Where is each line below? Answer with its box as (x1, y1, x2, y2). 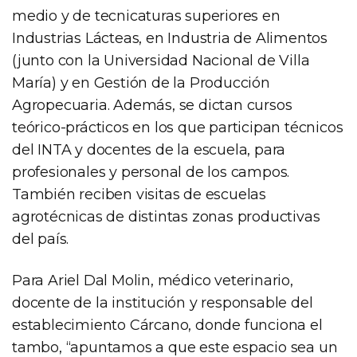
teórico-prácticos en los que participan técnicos (12, 118, 343, 136)
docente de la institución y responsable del (12, 293, 313, 312)
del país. (12, 229, 69, 248)
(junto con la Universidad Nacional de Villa (12, 51, 310, 69)
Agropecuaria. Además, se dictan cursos (12, 96, 292, 114)
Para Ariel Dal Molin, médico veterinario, (12, 271, 293, 289)
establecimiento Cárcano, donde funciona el (12, 316, 323, 334)
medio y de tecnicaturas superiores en (12, 6, 280, 25)
